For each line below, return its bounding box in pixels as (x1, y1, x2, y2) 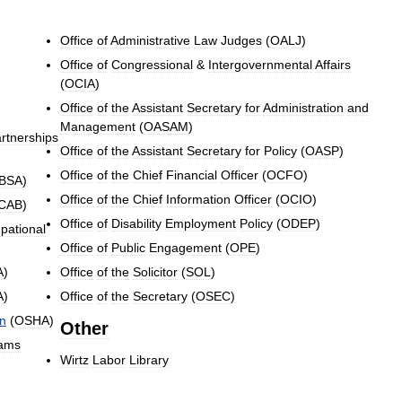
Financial (166, 168, 217, 183)
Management (60, 119, 135, 135)
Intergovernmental (208, 57, 312, 73)
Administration (263, 100, 344, 116)
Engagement (149, 240, 222, 256)
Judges (221, 33, 262, 48)
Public (111, 240, 145, 256)
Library (129, 353, 169, 368)
